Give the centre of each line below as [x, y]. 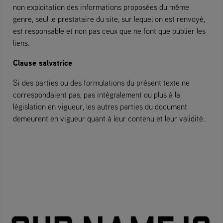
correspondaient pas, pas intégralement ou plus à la [97, 95]
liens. [21, 43]
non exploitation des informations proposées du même [101, 7]
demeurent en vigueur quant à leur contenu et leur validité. [109, 118]
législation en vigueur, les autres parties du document [100, 107]
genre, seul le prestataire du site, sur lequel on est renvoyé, [109, 19]
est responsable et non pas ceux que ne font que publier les [109, 31]
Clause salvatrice [43, 63]
